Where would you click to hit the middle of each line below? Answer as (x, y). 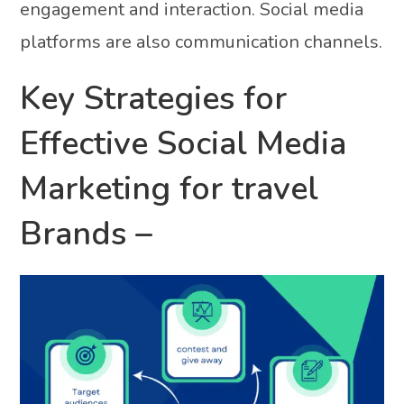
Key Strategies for (154, 98)
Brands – (87, 234)
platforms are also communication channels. (202, 41)
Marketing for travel (170, 188)
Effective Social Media (184, 143)
